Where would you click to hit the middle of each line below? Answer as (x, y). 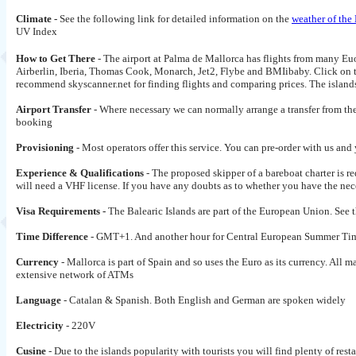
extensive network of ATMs (75, 275)
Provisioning (45, 147)
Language (40, 300)
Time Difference (53, 236)
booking (34, 122)
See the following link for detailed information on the (176, 19)
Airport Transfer (54, 109)
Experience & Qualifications (81, 173)
